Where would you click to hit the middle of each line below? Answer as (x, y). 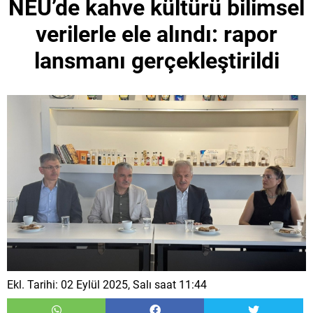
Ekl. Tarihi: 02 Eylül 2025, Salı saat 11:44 (107, 285)
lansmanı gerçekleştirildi (156, 61)
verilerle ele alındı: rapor (156, 35)
